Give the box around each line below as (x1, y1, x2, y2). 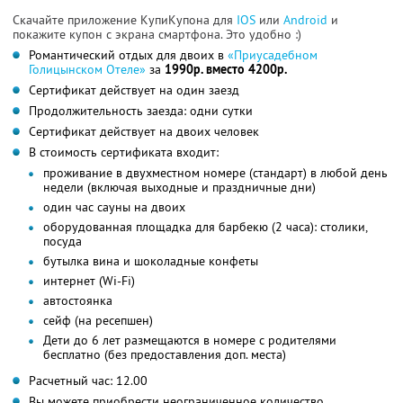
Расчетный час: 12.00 (29, 372, 148, 389)
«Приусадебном (228, 46, 318, 63)
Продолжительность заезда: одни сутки (29, 102, 253, 119)
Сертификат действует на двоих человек (29, 122, 259, 139)
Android (283, 11, 331, 28)
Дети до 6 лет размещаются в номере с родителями (43, 331, 336, 348)
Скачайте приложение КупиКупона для (13, 11, 237, 28)
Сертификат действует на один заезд (29, 81, 239, 98)
